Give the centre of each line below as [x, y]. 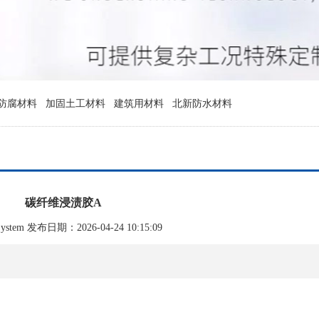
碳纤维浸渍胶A [63, 203]
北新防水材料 [202, 104]
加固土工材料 [75, 104]
